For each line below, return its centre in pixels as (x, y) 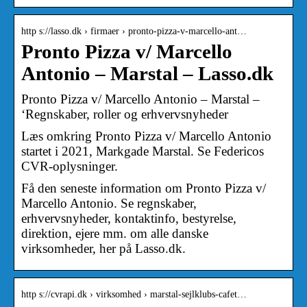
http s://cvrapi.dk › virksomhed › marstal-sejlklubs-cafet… (134, 294)
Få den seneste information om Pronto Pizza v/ (144, 188)
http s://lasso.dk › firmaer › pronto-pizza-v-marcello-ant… (134, 31)
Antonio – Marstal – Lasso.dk (147, 73)
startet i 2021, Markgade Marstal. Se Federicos (143, 151)
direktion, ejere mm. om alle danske (115, 233)
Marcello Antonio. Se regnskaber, (109, 203)
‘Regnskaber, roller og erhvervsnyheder (125, 114)
